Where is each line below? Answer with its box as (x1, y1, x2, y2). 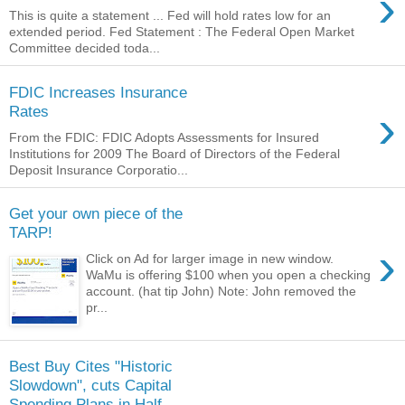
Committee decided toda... (9, 41, 160, 56)
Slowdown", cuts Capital (9, 376, 172, 395)
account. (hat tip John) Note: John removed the (86, 283, 357, 298)
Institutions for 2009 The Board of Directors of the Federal (9, 146, 340, 161)
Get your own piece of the (9, 204, 183, 223)
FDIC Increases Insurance (9, 82, 187, 101)
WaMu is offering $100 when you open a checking (86, 267, 372, 282)
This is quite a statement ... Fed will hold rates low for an (9, 8, 331, 24)
